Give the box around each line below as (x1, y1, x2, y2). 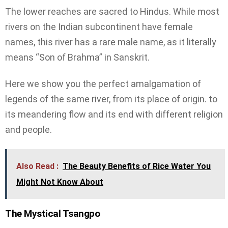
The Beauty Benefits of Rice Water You (63, 161, 211, 171)
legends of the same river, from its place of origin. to (5, 94, 217, 105)
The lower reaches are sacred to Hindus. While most (5, 6, 219, 17)
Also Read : (16, 161, 59, 171)
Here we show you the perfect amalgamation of (5, 78, 201, 90)
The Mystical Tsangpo (5, 207, 100, 219)
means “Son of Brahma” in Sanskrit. (5, 51, 150, 63)
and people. (5, 124, 52, 135)
